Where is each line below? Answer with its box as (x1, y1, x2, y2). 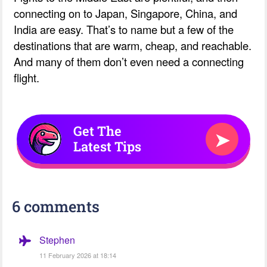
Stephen (39, 232, 75, 247)
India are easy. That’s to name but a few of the (14, 21, 234, 37)
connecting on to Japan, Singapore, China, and (14, 5, 238, 21)
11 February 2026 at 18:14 (39, 250, 116, 260)
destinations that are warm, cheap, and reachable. (14, 37, 252, 53)
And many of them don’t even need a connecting (14, 53, 244, 69)
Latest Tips (73, 138, 141, 156)
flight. (14, 69, 40, 85)
